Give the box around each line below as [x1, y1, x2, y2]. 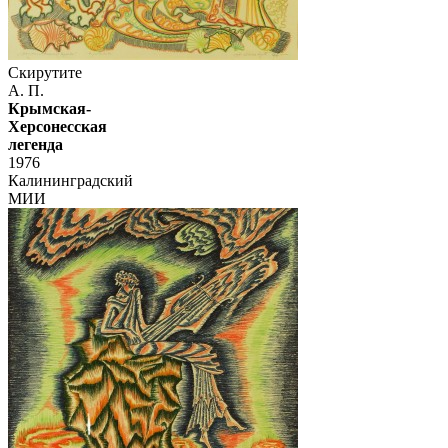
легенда [8, 136, 63, 154]
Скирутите [8, 64, 82, 82]
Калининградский [8, 172, 133, 190]
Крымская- [8, 100, 91, 118]
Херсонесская [8, 118, 107, 136]
